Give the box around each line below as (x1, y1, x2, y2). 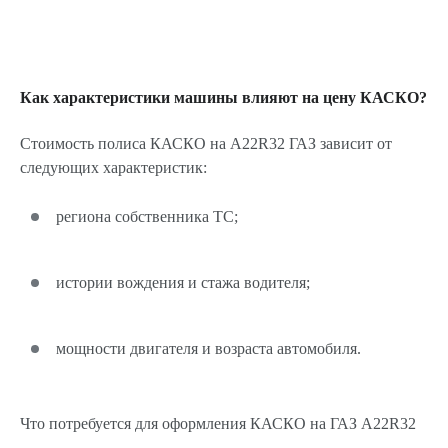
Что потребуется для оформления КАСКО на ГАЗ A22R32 (20, 415, 416, 432)
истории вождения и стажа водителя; (56, 274, 310, 291)
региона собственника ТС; (56, 208, 238, 225)
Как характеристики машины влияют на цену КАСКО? (20, 89, 427, 106)
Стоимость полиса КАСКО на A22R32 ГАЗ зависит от (20, 135, 392, 152)
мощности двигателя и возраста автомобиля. (56, 340, 361, 357)
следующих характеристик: (20, 159, 207, 176)
